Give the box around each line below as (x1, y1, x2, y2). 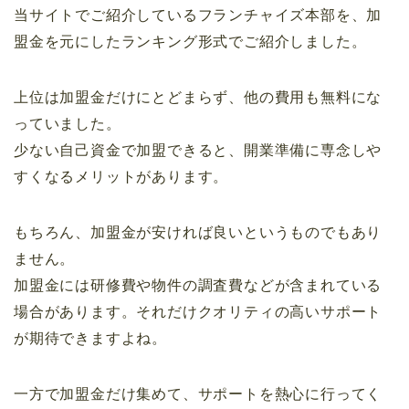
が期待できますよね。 (14, 330, 167, 346)
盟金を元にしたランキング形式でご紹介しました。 (14, 33, 367, 49)
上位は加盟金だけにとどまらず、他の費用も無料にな (14, 89, 383, 105)
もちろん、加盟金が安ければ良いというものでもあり (14, 224, 383, 240)
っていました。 (14, 115, 121, 131)
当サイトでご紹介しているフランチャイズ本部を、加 (14, 6, 383, 23)
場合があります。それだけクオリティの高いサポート (14, 303, 383, 320)
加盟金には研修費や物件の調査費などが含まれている (14, 277, 383, 293)
